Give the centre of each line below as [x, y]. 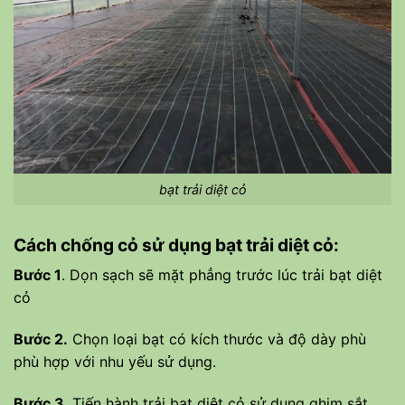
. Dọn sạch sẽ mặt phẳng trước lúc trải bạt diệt [222, 275]
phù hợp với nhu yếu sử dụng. [115, 362]
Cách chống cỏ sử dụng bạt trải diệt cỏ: [176, 245]
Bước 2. [41, 339]
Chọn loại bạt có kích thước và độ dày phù [217, 339]
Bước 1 [38, 275]
